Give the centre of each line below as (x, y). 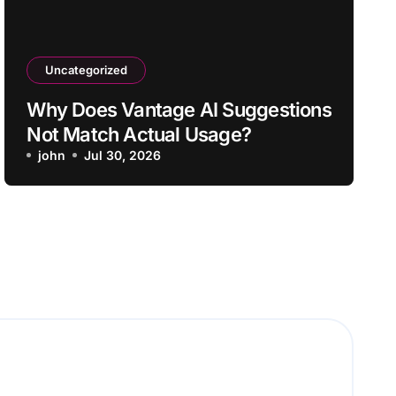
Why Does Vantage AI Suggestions (179, 110)
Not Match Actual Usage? (139, 134)
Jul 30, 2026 (123, 155)
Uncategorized (87, 70)
